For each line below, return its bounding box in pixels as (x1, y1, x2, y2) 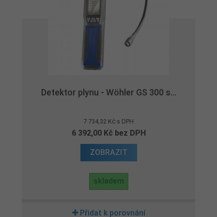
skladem (93, 176, 124, 186)
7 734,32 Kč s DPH (83, 118, 134, 125)
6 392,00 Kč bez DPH (71, 128, 146, 138)
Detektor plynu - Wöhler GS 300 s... (41, 87, 176, 97)
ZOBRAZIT (90, 148, 127, 157)
